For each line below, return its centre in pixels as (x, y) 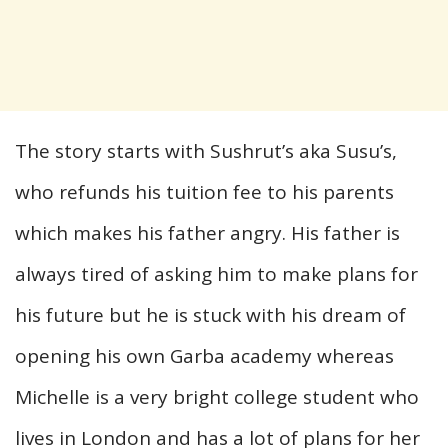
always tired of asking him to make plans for (216, 273)
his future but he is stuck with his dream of (210, 314)
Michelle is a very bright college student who (217, 396)
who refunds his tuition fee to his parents (204, 191)
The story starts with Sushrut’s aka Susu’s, (206, 150)
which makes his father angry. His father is (207, 232)
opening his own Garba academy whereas (204, 355)
